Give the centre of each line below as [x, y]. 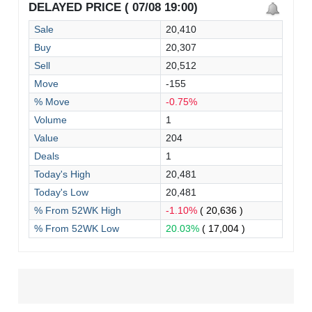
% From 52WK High [78, 210]
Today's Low [62, 192]
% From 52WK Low [77, 228]
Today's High [63, 174]
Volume [51, 119]
